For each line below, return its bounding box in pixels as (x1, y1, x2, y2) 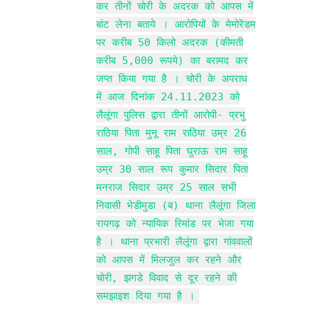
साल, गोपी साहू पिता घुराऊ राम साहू (96, 144, 247, 157)
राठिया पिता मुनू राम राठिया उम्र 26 (96, 126, 247, 139)
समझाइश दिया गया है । (96, 289, 195, 302)
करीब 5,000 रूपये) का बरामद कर (96, 54, 248, 67)
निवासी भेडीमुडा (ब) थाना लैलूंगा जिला (96, 198, 256, 212)
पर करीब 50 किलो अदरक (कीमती (96, 36, 243, 49)
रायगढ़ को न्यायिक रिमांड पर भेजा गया (96, 217, 253, 230)
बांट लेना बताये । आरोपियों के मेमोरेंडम (96, 17, 256, 31)
